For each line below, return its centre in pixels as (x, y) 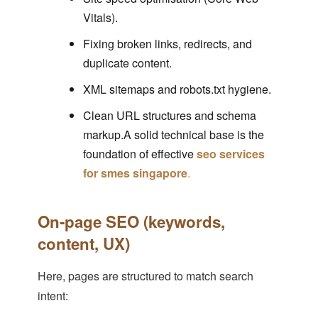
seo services (230, 154)
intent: (53, 296)
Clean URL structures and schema (169, 116)
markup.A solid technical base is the (173, 135)
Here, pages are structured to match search (145, 276)
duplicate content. (127, 63)
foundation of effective (139, 154)
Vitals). (100, 18)
